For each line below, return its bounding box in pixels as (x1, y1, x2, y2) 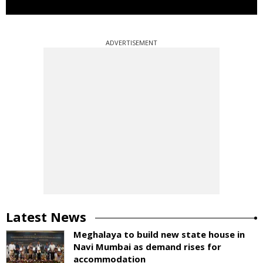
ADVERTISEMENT (106, 38, 157, 47)
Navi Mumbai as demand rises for (73, 240, 221, 252)
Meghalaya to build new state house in (73, 228, 245, 240)
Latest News (6, 207, 86, 225)
